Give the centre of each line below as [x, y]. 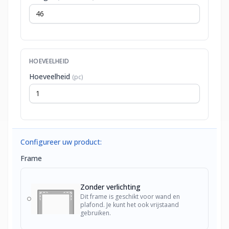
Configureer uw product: [61, 142]
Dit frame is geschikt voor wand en [130, 197]
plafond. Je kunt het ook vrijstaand [130, 205]
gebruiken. [96, 213]
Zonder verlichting [111, 187]
